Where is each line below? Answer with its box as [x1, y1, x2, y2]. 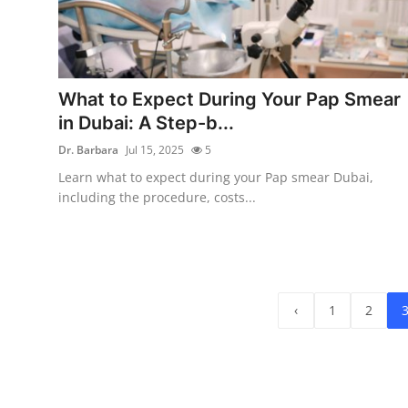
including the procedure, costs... [58, 188, 256, 206]
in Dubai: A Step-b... [58, 111, 234, 134]
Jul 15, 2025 [126, 141, 184, 158]
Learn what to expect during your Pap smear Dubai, [58, 168, 373, 186]
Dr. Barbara [58, 141, 118, 158]
